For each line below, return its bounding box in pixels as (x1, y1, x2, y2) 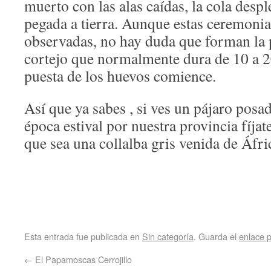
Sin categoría (142, 230, 194, 243)
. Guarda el (194, 230, 239, 243)
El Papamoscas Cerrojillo (33, 253, 132, 266)
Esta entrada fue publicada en (24, 230, 142, 243)
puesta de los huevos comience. (24, 65, 216, 86)
